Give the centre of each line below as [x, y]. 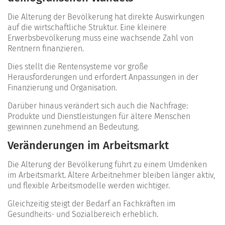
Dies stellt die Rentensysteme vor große [78, 66]
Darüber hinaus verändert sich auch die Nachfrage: [98, 105]
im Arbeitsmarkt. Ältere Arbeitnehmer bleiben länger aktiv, [111, 175]
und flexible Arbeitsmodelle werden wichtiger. [89, 185]
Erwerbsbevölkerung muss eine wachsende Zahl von [100, 38]
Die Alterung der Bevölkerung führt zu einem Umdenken [107, 164]
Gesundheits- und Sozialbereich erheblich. [83, 214]
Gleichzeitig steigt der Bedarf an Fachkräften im [92, 203]
